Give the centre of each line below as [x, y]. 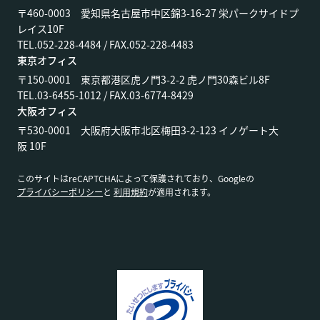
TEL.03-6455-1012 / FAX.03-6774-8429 [105, 95]
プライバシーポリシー [60, 192]
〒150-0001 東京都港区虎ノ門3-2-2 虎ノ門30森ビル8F [144, 80]
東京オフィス [47, 60]
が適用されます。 [182, 192]
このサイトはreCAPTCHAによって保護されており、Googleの [136, 179]
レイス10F [41, 29]
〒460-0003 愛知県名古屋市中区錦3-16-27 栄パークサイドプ [158, 13]
